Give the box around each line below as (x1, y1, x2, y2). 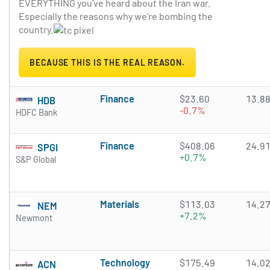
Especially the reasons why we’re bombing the (19, 10, 213, 22)
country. (19, 23, 54, 35)
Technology (100, 257, 150, 269)
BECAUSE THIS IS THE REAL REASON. (30, 57, 185, 68)
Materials (100, 198, 139, 210)
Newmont (16, 213, 52, 224)
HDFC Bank (16, 107, 57, 118)
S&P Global (16, 154, 56, 165)
